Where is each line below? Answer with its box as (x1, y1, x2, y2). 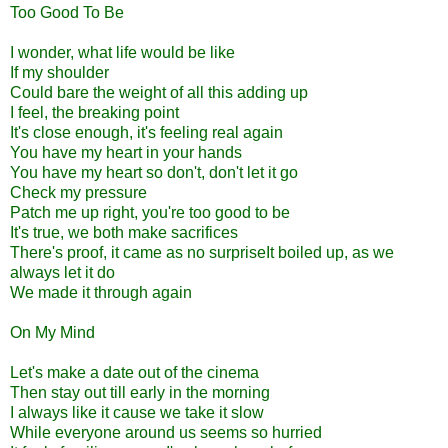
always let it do (10, 263, 115, 281)
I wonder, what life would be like (10, 43, 235, 61)
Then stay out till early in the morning (10, 383, 270, 401)
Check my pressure (10, 183, 147, 201)
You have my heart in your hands (10, 143, 242, 161)
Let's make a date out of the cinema (10, 363, 259, 381)
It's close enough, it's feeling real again (10, 123, 283, 141)
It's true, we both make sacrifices (10, 223, 238, 241)
